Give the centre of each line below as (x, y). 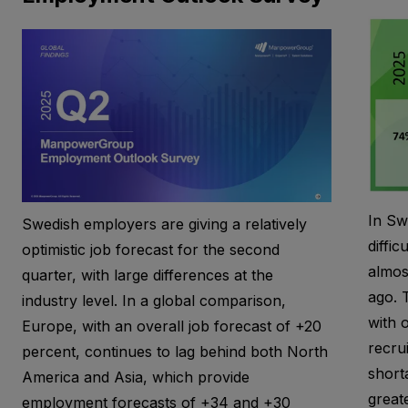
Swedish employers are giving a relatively (164, 224)
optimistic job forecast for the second (150, 250)
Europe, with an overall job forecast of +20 (171, 326)
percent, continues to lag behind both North (174, 352)
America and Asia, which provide (135, 377)
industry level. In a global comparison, (153, 301)
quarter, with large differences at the (147, 275)
